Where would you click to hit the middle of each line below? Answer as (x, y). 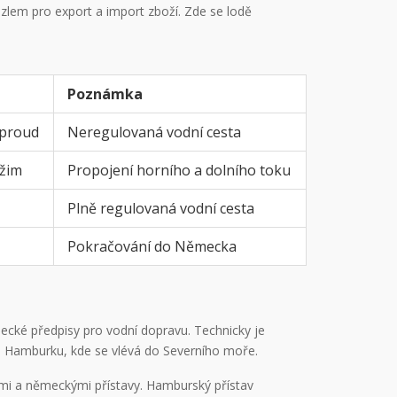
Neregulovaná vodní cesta (154, 132)
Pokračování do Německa (152, 246)
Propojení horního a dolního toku (179, 170)
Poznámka (105, 93)
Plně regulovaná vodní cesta (161, 208)
